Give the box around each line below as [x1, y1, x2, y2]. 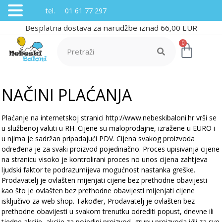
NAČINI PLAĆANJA [1, 84, 132, 106]
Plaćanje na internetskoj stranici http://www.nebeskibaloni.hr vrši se [1, 113, 217, 122]
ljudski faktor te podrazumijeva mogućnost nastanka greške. [1, 165, 195, 174]
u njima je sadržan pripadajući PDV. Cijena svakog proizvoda [1, 134, 195, 143]
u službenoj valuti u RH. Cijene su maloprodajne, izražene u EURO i [1, 123, 215, 133]
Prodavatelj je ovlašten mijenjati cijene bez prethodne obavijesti [1, 175, 207, 185]
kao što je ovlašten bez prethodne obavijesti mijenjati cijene [1, 186, 195, 195]
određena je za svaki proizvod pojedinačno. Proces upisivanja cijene [1, 144, 220, 154]
